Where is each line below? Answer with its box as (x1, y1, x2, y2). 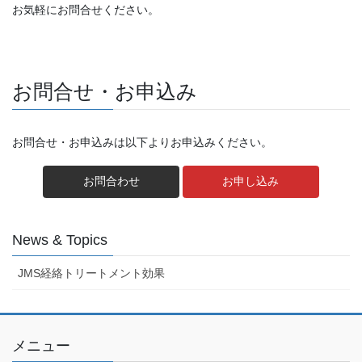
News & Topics (12, 231, 107, 248)
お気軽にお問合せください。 (12, 3, 159, 17)
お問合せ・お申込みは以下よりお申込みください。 (12, 136, 272, 149)
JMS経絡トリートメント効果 (18, 266, 165, 280)
